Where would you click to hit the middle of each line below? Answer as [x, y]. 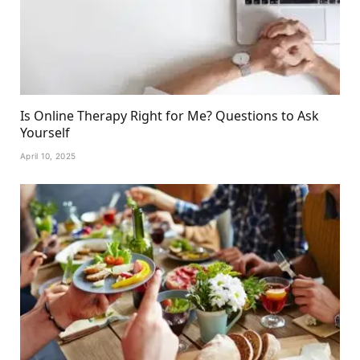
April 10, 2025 [48, 156]
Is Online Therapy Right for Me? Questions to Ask [170, 116]
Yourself [45, 133]
